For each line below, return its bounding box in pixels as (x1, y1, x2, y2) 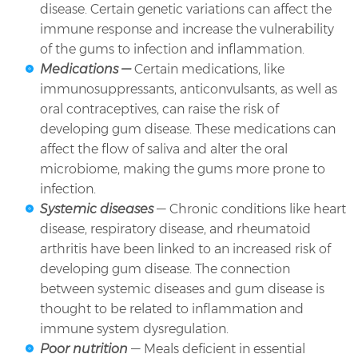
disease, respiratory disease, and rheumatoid (40, 221, 311, 237)
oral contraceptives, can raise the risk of (40, 101, 279, 117)
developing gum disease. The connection (40, 261, 290, 277)
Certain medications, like (134, 62, 284, 78)
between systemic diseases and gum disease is (40, 281, 324, 297)
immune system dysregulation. (40, 321, 229, 337)
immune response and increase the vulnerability (40, 22, 334, 38)
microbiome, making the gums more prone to (40, 161, 325, 177)
